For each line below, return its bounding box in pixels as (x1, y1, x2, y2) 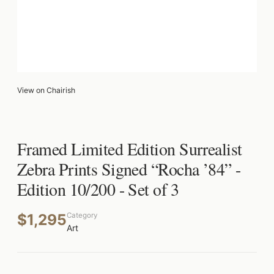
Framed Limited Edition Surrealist (17, 137, 242, 160)
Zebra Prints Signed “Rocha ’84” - (17, 157, 241, 180)
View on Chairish (17, 86, 75, 95)
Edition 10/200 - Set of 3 (17, 177, 179, 201)
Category (67, 211, 97, 220)
